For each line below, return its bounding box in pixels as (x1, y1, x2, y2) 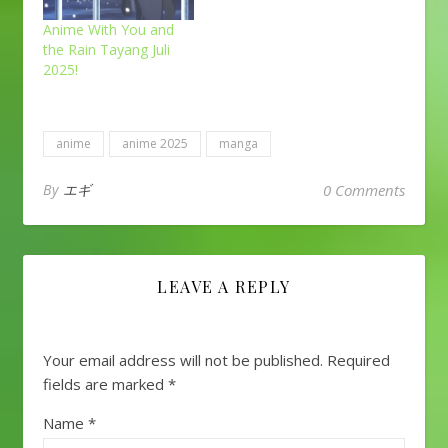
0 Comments (323, 180, 405, 201)
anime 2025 (122, 135, 188, 153)
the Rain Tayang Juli (43, 40, 170, 60)
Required (327, 350, 390, 371)
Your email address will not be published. (43, 350, 323, 371)
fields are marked (43, 374, 168, 395)
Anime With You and (43, 20, 174, 40)
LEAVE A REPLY (157, 276, 291, 298)
